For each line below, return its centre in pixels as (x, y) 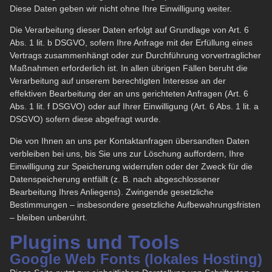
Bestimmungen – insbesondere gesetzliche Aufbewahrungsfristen (135, 204)
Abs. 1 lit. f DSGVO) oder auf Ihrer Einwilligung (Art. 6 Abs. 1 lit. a (134, 107)
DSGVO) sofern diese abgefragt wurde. (85, 119)
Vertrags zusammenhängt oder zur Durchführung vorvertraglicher (135, 56)
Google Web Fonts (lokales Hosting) (136, 259)
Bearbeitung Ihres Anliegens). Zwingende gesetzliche (112, 192)
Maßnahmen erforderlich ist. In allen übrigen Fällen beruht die (129, 68)
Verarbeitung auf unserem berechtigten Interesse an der (118, 81)
